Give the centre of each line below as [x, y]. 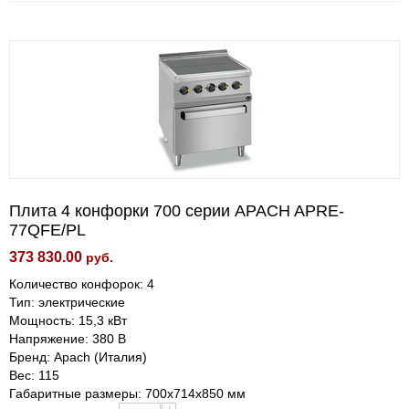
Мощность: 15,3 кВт [68, 320]
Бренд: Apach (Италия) [78, 357]
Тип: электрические [67, 302]
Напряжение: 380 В [68, 339]
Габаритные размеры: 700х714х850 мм [127, 393]
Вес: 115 [34, 375]
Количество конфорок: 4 [82, 284]
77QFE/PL [47, 230]
